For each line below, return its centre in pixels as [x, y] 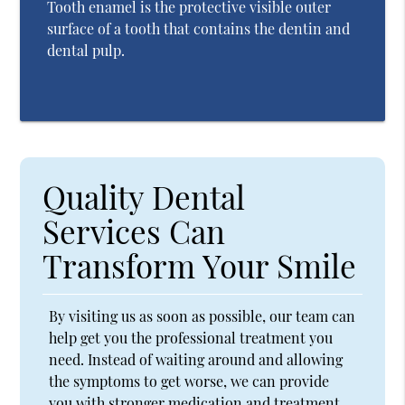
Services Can [134, 231]
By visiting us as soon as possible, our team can [202, 316]
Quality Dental [144, 197]
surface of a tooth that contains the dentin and [199, 29]
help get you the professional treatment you [191, 338]
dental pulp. [86, 51]
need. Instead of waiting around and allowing [196, 360]
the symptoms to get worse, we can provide [189, 381]
